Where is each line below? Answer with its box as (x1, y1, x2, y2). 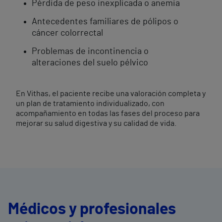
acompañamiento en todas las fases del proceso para (16, 110, 200, 117)
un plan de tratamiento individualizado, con (16, 100, 165, 108)
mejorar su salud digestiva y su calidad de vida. (16, 119, 176, 127)
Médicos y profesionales (8, 201, 176, 217)
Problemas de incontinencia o (32, 47, 149, 56)
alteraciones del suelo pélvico (32, 58, 148, 67)
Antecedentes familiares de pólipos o (32, 17, 178, 26)
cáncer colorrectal (32, 29, 103, 38)
